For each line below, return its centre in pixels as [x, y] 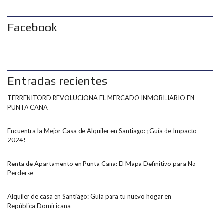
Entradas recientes [57, 81]
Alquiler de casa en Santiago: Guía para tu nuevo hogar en [89, 196]
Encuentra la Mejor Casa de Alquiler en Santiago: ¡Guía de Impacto [102, 131]
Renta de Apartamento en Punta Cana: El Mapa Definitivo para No [102, 164]
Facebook [32, 27]
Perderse [20, 173]
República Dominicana [39, 206]
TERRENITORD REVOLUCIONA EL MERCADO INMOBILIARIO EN [101, 98]
